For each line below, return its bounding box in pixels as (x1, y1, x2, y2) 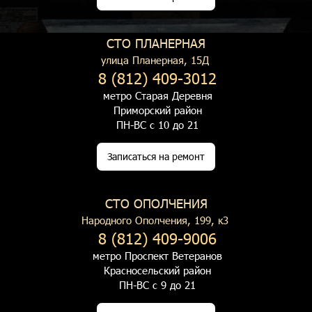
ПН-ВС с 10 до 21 (116, 118, 198, 132)
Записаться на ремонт (107, 150, 205, 163)
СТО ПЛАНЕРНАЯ (107, 35, 205, 51)
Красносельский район (104, 263, 211, 277)
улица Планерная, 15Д (100, 53, 209, 67)
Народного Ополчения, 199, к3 (81, 213, 228, 227)
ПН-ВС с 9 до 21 (119, 278, 196, 292)
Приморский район (113, 103, 202, 117)
